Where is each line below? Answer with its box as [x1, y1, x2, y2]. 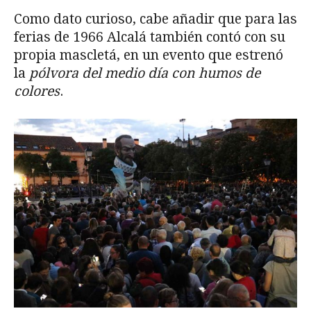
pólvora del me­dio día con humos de [29, 65, 260, 81]
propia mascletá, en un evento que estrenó [14, 47, 283, 63]
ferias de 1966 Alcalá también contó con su [14, 28, 285, 45]
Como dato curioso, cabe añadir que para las [14, 10, 297, 27]
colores [14, 83, 60, 99]
